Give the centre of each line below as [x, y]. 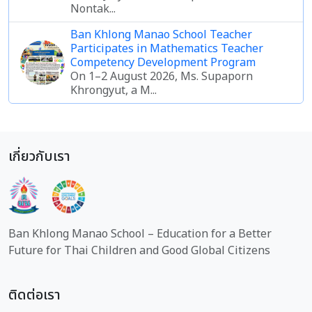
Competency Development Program [163, 62]
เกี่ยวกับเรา [39, 156]
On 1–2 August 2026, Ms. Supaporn [162, 76]
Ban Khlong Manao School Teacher [161, 34]
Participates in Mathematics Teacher [167, 48]
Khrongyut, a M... [114, 90]
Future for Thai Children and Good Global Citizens [139, 250]
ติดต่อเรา [34, 295]
